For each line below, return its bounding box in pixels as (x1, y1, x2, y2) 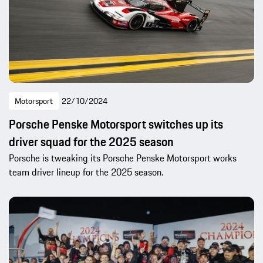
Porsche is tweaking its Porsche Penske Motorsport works (9, 150, 237, 165)
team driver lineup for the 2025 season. (9, 164, 163, 179)
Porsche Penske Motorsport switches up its (9, 114, 223, 133)
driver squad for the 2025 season (9, 132, 174, 151)
